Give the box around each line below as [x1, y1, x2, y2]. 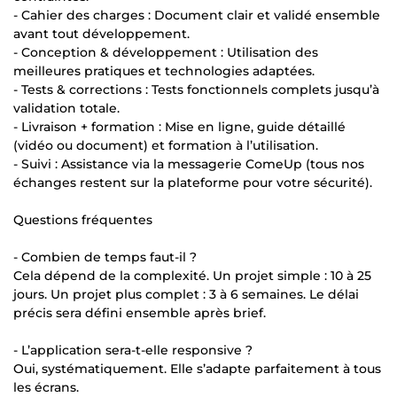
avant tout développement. [13, 25, 190, 42]
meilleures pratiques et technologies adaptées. [13, 62, 315, 79]
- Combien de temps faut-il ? [13, 248, 197, 265]
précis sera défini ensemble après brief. [13, 304, 266, 321]
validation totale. [13, 99, 120, 116]
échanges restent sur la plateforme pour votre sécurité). [13, 174, 372, 191]
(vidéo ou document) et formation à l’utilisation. [13, 136, 318, 153]
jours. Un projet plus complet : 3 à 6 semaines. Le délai [13, 285, 359, 302]
